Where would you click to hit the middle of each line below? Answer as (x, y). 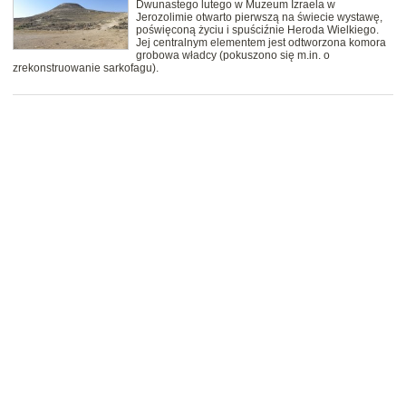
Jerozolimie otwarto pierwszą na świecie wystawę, (259, 18)
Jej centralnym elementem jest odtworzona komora (261, 43)
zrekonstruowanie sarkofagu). (86, 68)
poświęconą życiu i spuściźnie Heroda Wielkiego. (257, 30)
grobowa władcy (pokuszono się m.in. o (233, 56)
